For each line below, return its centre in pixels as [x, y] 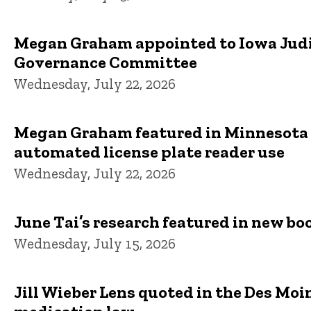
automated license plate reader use [149, 151]
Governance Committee [106, 62]
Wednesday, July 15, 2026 [95, 243]
